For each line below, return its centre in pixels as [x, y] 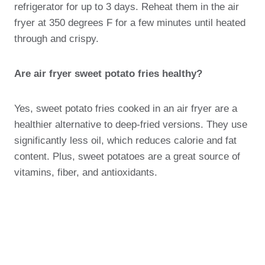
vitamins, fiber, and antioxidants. [86, 172]
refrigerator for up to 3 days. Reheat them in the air [127, 7]
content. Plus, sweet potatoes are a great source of [127, 156]
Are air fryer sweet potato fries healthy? [108, 74]
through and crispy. [56, 39]
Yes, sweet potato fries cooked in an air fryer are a [126, 109]
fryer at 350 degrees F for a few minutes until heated [130, 23]
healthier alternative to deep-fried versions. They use [131, 125]
